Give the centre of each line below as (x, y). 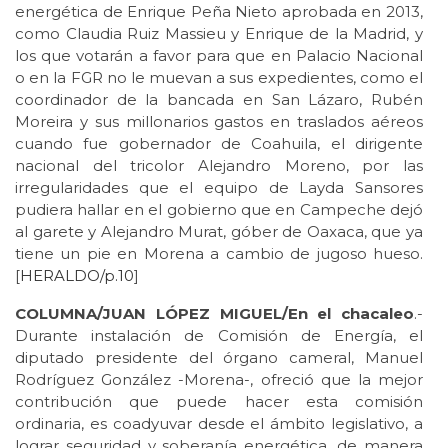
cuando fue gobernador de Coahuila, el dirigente (219, 143)
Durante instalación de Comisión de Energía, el (219, 335)
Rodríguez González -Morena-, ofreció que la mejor (219, 379)
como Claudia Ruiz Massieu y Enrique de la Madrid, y (219, 33)
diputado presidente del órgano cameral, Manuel (219, 357)
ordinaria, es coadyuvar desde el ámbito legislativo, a (219, 423)
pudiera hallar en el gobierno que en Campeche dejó (219, 209)
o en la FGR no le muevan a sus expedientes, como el (219, 77)
